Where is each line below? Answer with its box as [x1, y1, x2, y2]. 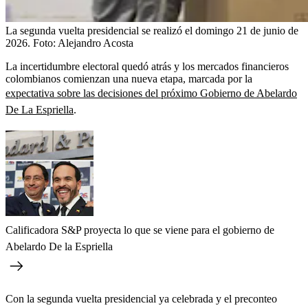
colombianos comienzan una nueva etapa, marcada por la [5, 73, 252, 85]
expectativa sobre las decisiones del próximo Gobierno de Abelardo [5, 87, 297, 100]
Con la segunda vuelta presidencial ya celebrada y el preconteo [5, 293, 277, 305]
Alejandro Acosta [58, 37, 133, 49]
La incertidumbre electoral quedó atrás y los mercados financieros [5, 60, 289, 73]
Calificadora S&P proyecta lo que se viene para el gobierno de [5, 224, 274, 236]
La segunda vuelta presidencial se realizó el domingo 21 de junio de [5, 25, 298, 37]
